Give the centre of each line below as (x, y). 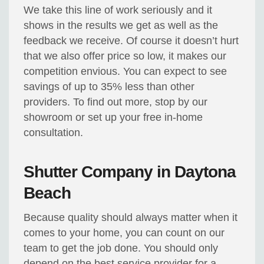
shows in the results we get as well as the (121, 26)
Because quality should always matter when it (131, 218)
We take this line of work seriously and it (118, 10)
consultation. (54, 133)
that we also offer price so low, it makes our (125, 56)
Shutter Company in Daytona (130, 172)
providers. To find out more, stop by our (116, 102)
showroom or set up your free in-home (113, 118)
